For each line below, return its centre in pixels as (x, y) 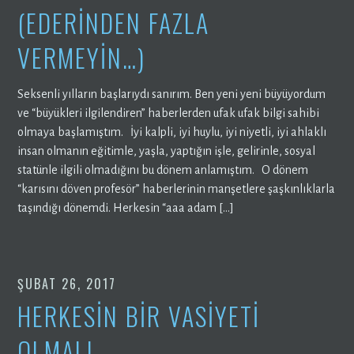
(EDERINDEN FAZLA (114, 22)
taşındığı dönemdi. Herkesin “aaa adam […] (126, 207)
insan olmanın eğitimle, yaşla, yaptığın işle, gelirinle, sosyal (167, 151)
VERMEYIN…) (82, 57)
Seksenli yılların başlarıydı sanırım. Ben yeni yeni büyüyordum (172, 94)
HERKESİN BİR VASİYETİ (139, 315)
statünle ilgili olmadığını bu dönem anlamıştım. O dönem (163, 169)
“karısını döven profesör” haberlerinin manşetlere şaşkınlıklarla (177, 188)
